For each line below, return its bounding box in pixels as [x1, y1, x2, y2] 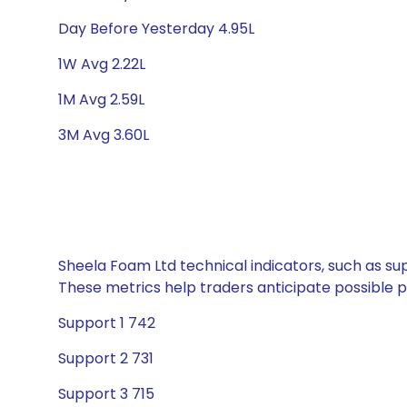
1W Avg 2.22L [58, 54, 145, 74]
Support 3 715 [58, 383, 154, 404]
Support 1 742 [58, 313, 155, 333]
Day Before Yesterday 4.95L [58, 18, 254, 39]
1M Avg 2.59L [58, 89, 144, 110]
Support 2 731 [58, 348, 154, 369]
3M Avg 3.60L [58, 124, 149, 145]
